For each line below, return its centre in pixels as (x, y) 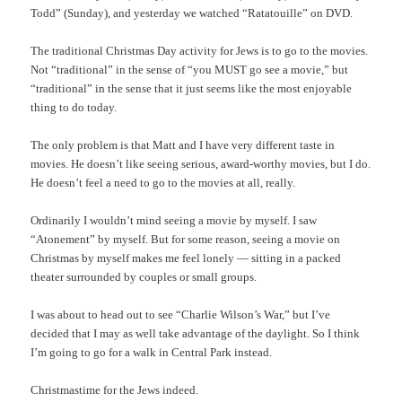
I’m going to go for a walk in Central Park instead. (152, 353)
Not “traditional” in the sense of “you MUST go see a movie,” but (190, 69)
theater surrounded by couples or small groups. (144, 277)
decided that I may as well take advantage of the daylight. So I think (196, 334)
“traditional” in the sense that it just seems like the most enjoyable (192, 88)
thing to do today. (74, 107)
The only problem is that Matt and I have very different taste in (183, 144)
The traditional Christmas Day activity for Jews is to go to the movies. (200, 50)
